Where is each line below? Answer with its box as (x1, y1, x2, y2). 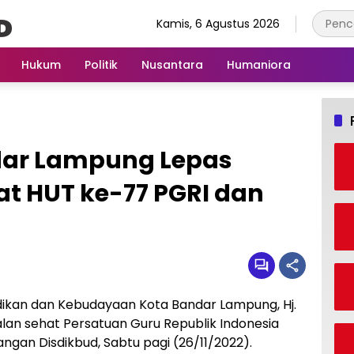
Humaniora (227, 56, 291, 73)
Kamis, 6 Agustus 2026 (156, 15, 280, 32)
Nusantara (141, 56, 203, 73)
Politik (85, 56, 118, 73)
